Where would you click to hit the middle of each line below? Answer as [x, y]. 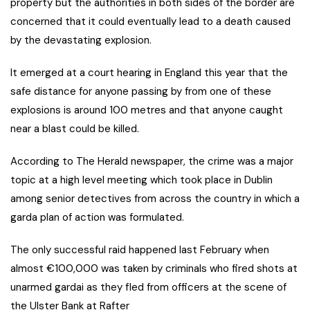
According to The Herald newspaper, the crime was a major [152, 162]
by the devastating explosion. [81, 40]
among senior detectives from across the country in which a [155, 199]
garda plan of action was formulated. [97, 218]
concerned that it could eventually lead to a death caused [151, 22]
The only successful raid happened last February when [140, 250]
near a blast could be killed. [75, 129]
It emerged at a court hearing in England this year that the [149, 73]
